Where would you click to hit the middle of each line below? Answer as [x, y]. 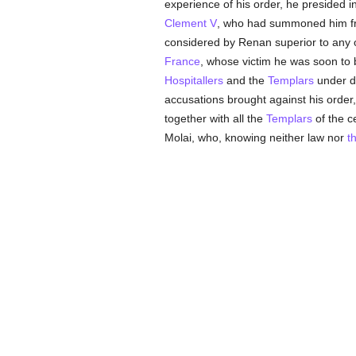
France [182, 61]
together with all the [215, 118]
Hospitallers [193, 80]
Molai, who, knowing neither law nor [255, 137]
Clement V [190, 23]
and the [245, 80]
